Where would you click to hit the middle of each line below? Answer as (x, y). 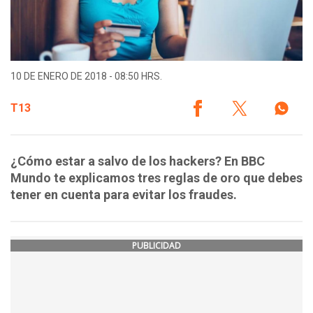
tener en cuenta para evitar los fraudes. (124, 195)
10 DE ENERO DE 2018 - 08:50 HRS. (86, 77)
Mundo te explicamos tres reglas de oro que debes (156, 178)
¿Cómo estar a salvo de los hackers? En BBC (138, 161)
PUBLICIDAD (156, 246)
